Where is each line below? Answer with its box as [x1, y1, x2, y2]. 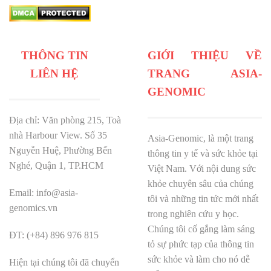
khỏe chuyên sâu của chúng [148, 178, 253, 189]
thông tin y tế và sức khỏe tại [148, 148, 258, 159]
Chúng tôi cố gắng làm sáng [148, 224, 255, 235]
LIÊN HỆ [30, 67, 79, 80]
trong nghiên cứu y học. [148, 209, 239, 220]
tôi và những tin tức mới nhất [148, 194, 258, 204]
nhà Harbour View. [9, 130, 85, 141]
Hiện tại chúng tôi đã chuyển [9, 257, 119, 268]
